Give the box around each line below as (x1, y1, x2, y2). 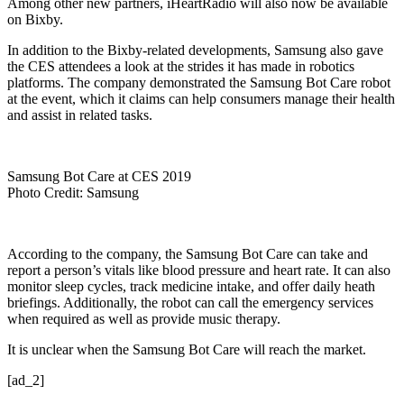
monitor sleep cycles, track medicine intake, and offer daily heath (7, 279, 375, 295)
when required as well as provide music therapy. (7, 311, 280, 327)
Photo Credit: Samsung (7, 185, 139, 201)
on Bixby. (7, 12, 63, 28)
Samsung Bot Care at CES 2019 (7, 169, 191, 185)
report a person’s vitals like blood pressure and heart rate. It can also (7, 262, 390, 279)
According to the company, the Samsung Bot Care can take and (7, 246, 368, 262)
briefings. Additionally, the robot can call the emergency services (7, 295, 373, 311)
